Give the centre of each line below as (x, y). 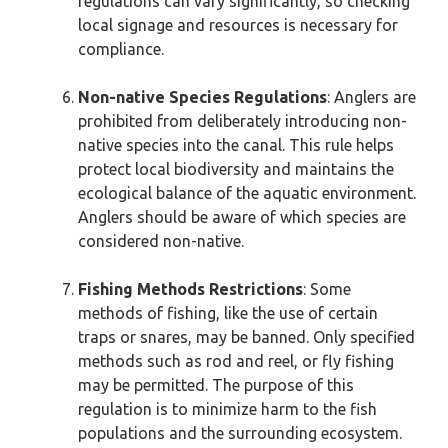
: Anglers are (371, 97)
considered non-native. (161, 241)
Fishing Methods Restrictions (190, 289)
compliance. (121, 49)
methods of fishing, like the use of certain (228, 313)
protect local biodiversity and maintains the (236, 169)
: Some (327, 289)
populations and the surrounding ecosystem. (240, 433)
